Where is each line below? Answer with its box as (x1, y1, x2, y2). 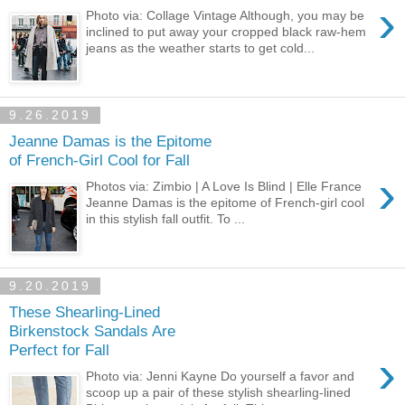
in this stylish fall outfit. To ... (86, 211, 246, 226)
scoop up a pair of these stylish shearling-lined (86, 384, 352, 400)
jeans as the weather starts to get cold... (86, 40, 316, 55)
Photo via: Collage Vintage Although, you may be (86, 7, 365, 23)
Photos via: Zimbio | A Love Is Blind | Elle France (86, 178, 363, 193)
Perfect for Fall (9, 341, 109, 360)
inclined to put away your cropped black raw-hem (86, 24, 367, 39)
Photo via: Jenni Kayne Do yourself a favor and (86, 368, 355, 383)
